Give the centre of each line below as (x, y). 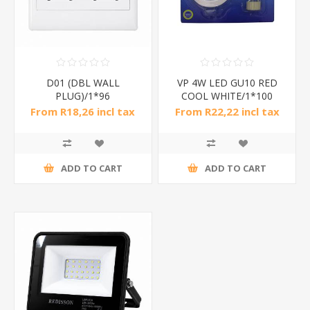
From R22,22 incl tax (227, 112)
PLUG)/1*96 (83, 95)
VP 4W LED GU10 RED (227, 82)
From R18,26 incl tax (83, 112)
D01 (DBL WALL (83, 82)
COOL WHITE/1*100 (227, 95)
